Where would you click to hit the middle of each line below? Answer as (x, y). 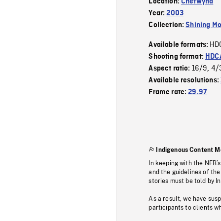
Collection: (167, 25)
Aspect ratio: (170, 68)
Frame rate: (168, 92)
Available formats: (179, 45)
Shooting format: (177, 56)
